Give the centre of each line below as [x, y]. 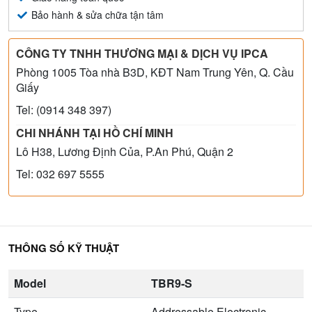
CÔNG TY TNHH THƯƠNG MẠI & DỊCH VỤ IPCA [142, 53]
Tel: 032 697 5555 [60, 173]
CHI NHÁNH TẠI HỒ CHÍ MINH [95, 132]
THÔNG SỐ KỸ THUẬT [64, 248]
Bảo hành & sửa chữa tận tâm [96, 14]
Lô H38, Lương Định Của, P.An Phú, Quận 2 [125, 151]
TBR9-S [172, 283]
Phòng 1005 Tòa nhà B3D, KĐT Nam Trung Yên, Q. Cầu [155, 72]
